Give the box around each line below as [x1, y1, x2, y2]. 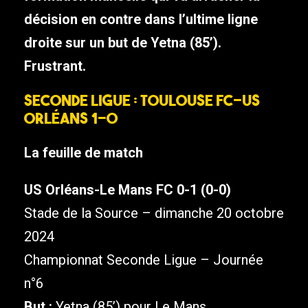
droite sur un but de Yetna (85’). [24, 34, 221, 52]
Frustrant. [24, 58, 86, 75]
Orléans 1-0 [24, 109, 118, 129]
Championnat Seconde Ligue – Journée [24, 252, 263, 269]
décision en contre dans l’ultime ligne [24, 11, 258, 28]
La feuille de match [24, 144, 143, 162]
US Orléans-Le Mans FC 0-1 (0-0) [24, 181, 231, 199]
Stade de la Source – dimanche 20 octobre [24, 205, 284, 222]
